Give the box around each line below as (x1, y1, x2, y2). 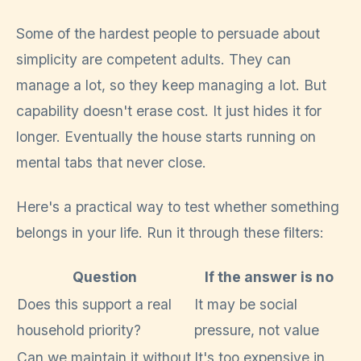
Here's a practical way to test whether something (16, 197, 339, 215)
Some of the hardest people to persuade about (16, 25, 320, 43)
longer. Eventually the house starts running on (16, 128, 316, 146)
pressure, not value (194, 322, 319, 339)
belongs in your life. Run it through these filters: (16, 223, 324, 241)
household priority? (17, 322, 141, 339)
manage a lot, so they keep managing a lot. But (16, 77, 326, 94)
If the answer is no (205, 268, 334, 286)
